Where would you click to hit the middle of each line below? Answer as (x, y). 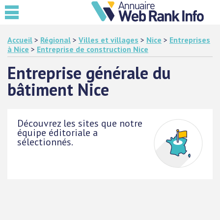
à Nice (18, 49)
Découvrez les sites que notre (80, 123)
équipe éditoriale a (57, 132)
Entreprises (190, 40)
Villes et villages (109, 40)
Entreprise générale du (89, 73)
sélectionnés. (45, 142)
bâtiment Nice (58, 89)
